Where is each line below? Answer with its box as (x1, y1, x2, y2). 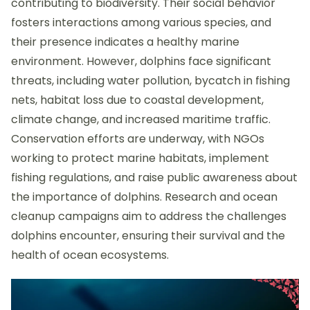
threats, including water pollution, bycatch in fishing (11, 73, 290, 89)
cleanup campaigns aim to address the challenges (11, 208, 286, 225)
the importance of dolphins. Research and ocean (11, 189, 277, 206)
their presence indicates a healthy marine (11, 34, 239, 51)
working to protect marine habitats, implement (11, 150, 269, 167)
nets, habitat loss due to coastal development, (11, 92, 264, 109)
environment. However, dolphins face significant (11, 53, 271, 70)
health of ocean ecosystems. (11, 247, 169, 264)
